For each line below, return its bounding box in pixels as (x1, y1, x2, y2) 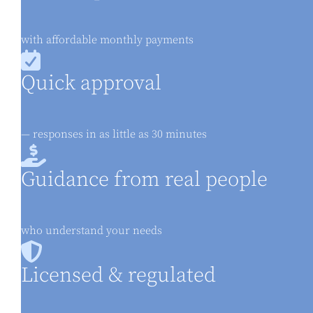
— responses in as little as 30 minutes (21, 127, 210, 141)
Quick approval (21, 71, 161, 96)
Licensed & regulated (21, 263, 216, 289)
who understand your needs (21, 224, 162, 238)
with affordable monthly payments (21, 33, 194, 47)
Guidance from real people (21, 167, 268, 193)
